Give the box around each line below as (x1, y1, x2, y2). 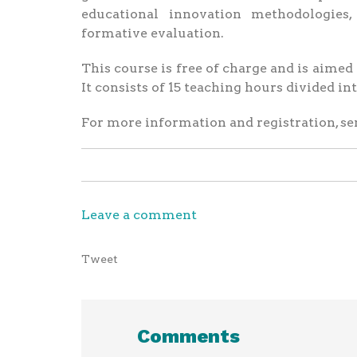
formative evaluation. (81, 25, 224, 41)
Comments (137, 324, 240, 347)
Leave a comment (81, 206, 197, 222)
